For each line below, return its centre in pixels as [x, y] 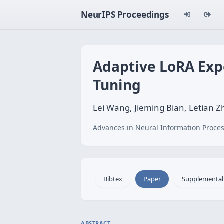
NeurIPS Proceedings [125, 15]
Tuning [117, 85]
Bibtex [113, 179]
